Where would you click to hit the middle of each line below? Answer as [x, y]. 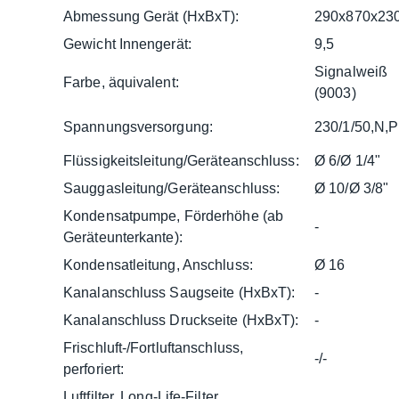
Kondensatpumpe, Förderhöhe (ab [174, 216]
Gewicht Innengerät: [127, 44]
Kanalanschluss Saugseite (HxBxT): [179, 292]
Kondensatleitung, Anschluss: [158, 265]
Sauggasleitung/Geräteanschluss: [172, 188]
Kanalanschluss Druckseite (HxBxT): [181, 320]
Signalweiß [351, 71]
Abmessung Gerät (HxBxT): [151, 16]
